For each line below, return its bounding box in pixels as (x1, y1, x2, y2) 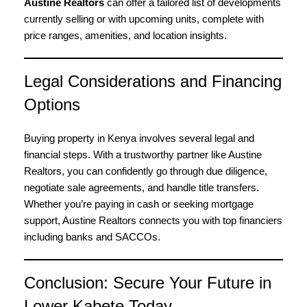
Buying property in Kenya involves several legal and (24, 132, 254, 144)
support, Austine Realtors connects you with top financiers (24, 214, 282, 226)
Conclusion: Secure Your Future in (24, 273, 271, 292)
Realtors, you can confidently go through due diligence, (24, 165, 267, 177)
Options (24, 95, 80, 114)
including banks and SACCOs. (24, 231, 160, 243)
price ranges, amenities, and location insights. (24, 29, 227, 41)
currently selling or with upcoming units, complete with (24, 13, 264, 25)
